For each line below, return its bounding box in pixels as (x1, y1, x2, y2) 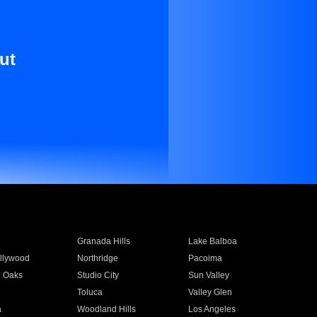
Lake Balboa (188, 236, 238, 246)
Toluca (76, 287, 103, 297)
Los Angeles (188, 304, 236, 314)
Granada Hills (76, 236, 130, 246)
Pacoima (188, 253, 223, 263)
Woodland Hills (76, 304, 136, 314)
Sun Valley (188, 270, 230, 280)
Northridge (76, 253, 118, 263)
